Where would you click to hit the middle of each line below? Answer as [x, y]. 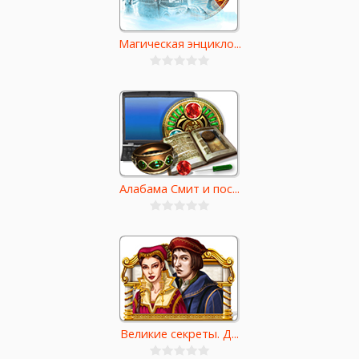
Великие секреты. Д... [179, 334]
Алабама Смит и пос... [179, 189]
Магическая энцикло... [179, 44]
